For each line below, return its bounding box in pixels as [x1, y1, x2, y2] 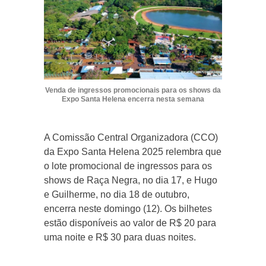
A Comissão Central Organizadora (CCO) [44, 132, 218, 142]
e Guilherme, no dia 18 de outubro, [44, 189, 189, 199]
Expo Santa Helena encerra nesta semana [62, 94, 204, 103]
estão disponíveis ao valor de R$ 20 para [44, 217, 216, 228]
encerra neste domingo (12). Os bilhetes [44, 203, 212, 214]
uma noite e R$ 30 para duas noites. [44, 232, 196, 242]
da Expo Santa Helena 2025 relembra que [44, 146, 221, 157]
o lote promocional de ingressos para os [44, 160, 212, 171]
